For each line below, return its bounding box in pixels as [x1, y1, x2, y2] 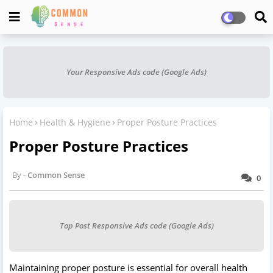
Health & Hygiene [40, 116, 110, 128]
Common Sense [27, 169, 85, 180]
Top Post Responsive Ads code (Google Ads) [59, 219, 214, 231]
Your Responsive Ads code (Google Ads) [66, 66, 207, 77]
